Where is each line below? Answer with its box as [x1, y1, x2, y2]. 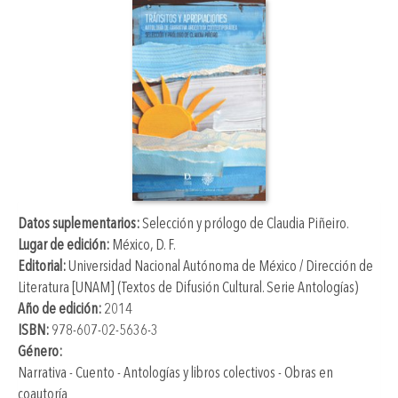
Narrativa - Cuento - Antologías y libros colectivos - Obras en [18, 366, 333, 382]
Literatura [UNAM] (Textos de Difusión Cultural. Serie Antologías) [18, 281, 358, 297]
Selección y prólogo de [142, 217, 267, 233]
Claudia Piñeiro [267, 217, 346, 233]
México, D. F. [112, 238, 176, 254]
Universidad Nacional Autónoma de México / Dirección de [68, 259, 373, 275]
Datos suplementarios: [18, 217, 142, 233]
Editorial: [18, 259, 68, 275]
